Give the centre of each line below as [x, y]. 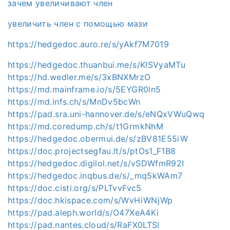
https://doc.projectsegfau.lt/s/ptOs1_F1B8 [92, 151]
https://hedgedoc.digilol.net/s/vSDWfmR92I [96, 163]
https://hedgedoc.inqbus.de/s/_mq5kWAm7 [95, 175]
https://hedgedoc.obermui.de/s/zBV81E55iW [98, 138]
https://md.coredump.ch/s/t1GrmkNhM [85, 126]
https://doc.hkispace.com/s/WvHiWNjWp [90, 200]
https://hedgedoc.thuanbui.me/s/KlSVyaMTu [97, 64]
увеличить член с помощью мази [78, 23]
